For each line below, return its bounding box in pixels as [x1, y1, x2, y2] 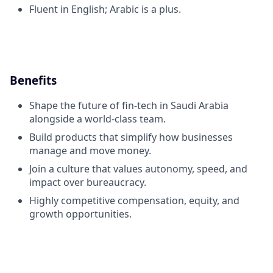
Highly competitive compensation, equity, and [29, 193, 239, 207]
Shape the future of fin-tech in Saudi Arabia [29, 98, 229, 112]
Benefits [10, 72, 57, 88]
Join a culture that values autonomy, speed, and [29, 161, 247, 175]
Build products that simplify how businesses [29, 130, 233, 144]
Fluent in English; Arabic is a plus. [29, 2, 181, 16]
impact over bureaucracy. [29, 175, 146, 189]
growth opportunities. [29, 207, 132, 221]
